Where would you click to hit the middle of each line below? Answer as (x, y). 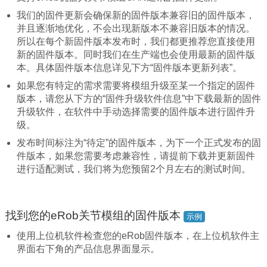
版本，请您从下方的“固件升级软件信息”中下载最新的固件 (139, 98)
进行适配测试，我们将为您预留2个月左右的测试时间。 (134, 169)
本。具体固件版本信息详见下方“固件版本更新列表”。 (130, 67)
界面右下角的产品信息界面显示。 (89, 249)
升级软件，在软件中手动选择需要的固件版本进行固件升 (136, 111)
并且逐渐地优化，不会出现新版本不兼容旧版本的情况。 (136, 28)
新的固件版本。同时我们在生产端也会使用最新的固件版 (136, 54)
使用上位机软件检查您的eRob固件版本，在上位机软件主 (138, 235)
